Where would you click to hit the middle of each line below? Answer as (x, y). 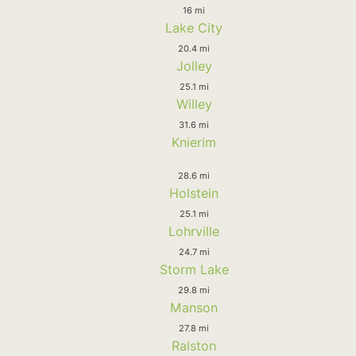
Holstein (194, 193)
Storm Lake (194, 269)
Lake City (194, 27)
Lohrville (194, 231)
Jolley (194, 66)
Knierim (194, 142)
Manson (194, 307)
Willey (194, 104)
